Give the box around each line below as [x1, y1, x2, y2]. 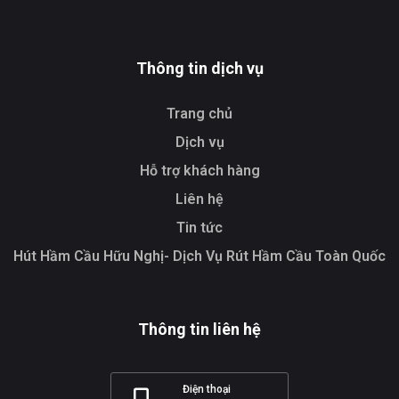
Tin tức [176, 219, 223, 236]
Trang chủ [167, 105, 232, 122]
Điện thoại [183, 383, 232, 395]
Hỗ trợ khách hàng [139, 162, 260, 179]
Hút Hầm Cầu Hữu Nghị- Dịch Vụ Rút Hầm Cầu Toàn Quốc [13, 248, 386, 265]
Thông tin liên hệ [138, 320, 261, 338]
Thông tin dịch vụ [135, 59, 264, 77]
